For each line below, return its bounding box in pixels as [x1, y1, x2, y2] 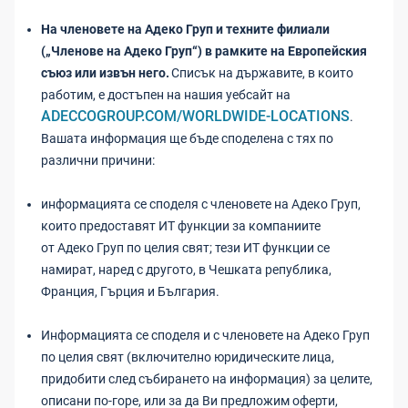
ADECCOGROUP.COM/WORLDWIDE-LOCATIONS [41, 107, 350, 125]
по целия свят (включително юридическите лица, [41, 350, 334, 364]
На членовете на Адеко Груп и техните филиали [41, 22, 330, 36]
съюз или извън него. [41, 66, 171, 80]
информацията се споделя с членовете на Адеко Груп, [41, 197, 361, 211]
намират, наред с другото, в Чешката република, [41, 262, 331, 277]
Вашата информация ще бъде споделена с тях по [41, 131, 333, 146]
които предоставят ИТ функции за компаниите [41, 219, 321, 233]
